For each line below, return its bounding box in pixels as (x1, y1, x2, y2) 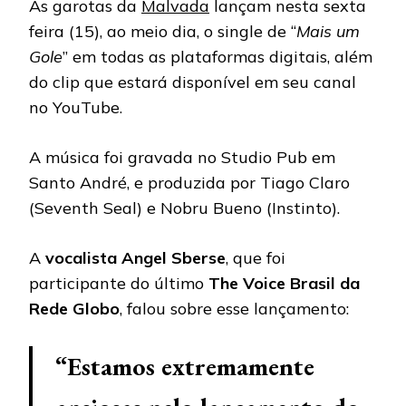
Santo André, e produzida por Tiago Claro (29, 171, 350, 193)
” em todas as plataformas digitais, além (63, 45, 372, 67)
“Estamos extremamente (55, 349, 314, 382)
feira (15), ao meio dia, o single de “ (29, 20, 296, 42)
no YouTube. (29, 96, 122, 118)
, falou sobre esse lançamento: (120, 297, 349, 319)
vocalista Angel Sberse (45, 246, 226, 268)
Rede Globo (29, 297, 120, 319)
